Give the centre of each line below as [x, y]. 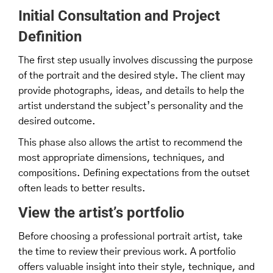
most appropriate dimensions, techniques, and [121, 158]
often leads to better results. [82, 188]
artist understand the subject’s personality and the [131, 106]
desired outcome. [57, 121]
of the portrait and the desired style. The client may [132, 75]
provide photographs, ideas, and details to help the [131, 90]
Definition [50, 36]
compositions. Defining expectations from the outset [134, 173]
